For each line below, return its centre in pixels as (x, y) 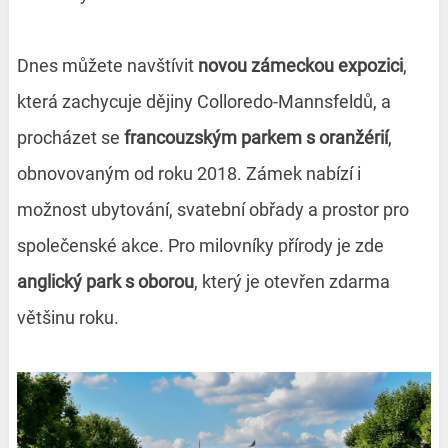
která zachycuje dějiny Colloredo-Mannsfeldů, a (203, 102)
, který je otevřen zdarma (291, 282)
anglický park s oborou (105, 282)
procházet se (70, 138)
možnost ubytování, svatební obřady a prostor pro (212, 210)
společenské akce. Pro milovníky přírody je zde (200, 246)
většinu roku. (67, 318)
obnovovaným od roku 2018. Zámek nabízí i (188, 174)
